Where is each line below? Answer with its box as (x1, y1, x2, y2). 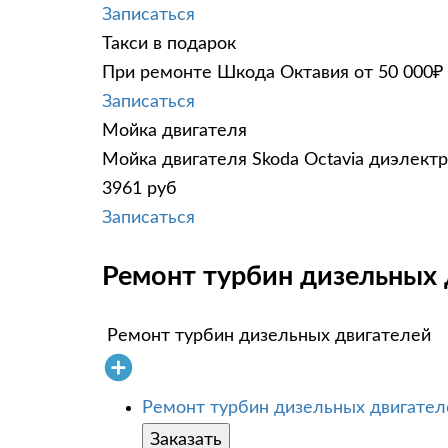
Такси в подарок (102, 34, 236, 53)
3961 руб (102, 179, 177, 198)
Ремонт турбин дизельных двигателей (107, 326, 431, 345)
